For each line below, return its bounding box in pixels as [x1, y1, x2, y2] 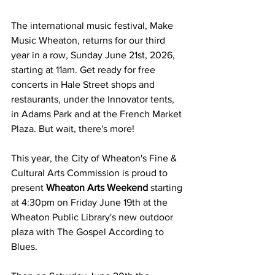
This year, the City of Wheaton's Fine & [11, 152, 179, 163]
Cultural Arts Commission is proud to [11, 167, 170, 178]
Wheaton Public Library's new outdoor [11, 211, 176, 222]
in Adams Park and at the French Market [11, 108, 184, 119]
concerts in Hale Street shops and [11, 79, 157, 90]
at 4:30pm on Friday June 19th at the [11, 196, 170, 207]
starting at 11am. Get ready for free [11, 64, 158, 75]
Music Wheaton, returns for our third [11, 34, 168, 45]
